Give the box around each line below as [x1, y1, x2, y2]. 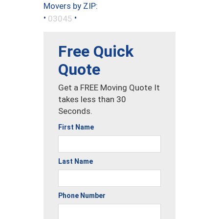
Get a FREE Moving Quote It [58, 82, 160, 92]
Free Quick [58, 42, 133, 61]
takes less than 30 [58, 94, 126, 104]
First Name [58, 123, 94, 131]
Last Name [58, 157, 93, 165]
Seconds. [58, 106, 92, 116]
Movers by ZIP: [44, 1, 98, 11]
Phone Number [58, 191, 106, 199]
